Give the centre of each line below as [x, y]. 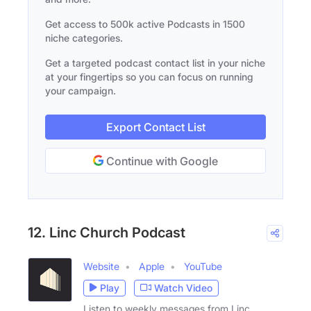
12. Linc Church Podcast [107, 232]
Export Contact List [155, 127]
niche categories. [84, 37]
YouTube [203, 266]
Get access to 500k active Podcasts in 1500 [145, 24]
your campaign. [81, 90]
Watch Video [183, 288]
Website [101, 266]
